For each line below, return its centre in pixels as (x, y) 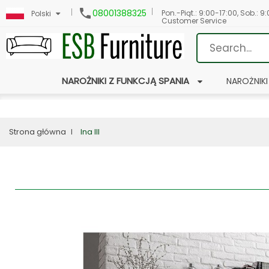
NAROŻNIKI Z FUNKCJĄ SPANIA (125, 81)
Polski (41, 14)
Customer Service (194, 21)
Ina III (90, 132)
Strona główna (38, 132)
